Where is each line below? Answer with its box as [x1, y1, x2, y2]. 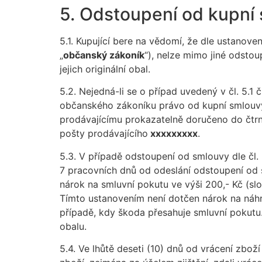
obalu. [60, 220, 87, 232]
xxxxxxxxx [148, 127, 198, 140]
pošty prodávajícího [60, 127, 148, 140]
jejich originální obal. [60, 63, 150, 75]
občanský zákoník [63, 49, 144, 61]
